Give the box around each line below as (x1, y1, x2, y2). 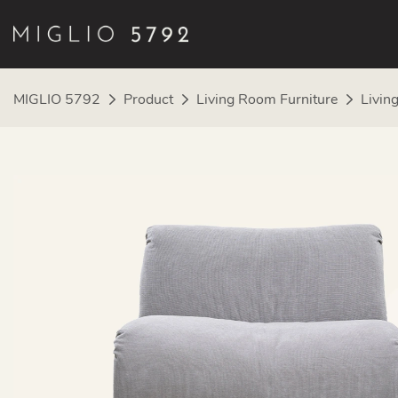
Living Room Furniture (196, 89, 338, 109)
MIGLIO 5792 (13, 89, 100, 109)
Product (123, 89, 173, 109)
